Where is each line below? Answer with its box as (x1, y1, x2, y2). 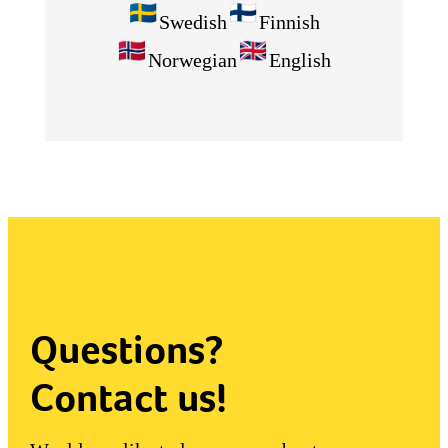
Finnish (259, 11, 321, 34)
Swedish (159, 11, 228, 34)
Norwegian (148, 49, 238, 72)
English (269, 49, 332, 72)
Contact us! (29, 374, 227, 421)
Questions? (29, 326, 223, 373)
